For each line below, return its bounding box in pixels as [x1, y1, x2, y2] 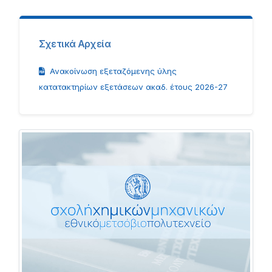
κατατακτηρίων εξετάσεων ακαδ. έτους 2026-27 [38, 82, 228, 92]
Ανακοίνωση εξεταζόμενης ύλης [49, 66, 177, 76]
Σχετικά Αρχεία [38, 38, 110, 50]
